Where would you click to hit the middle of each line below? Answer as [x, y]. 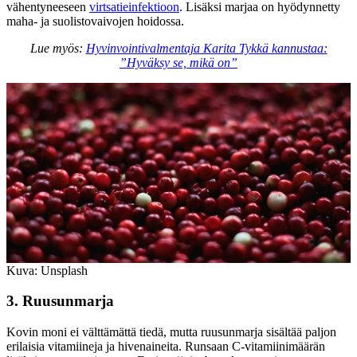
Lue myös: [58, 48]
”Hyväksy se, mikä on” [178, 62]
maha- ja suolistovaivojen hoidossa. [95, 21]
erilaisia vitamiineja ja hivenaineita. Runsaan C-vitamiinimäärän [166, 347]
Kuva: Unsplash [47, 270]
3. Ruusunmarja [60, 301]
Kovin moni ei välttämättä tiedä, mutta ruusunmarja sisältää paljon [171, 332]
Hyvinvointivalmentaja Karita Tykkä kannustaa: [206, 48]
